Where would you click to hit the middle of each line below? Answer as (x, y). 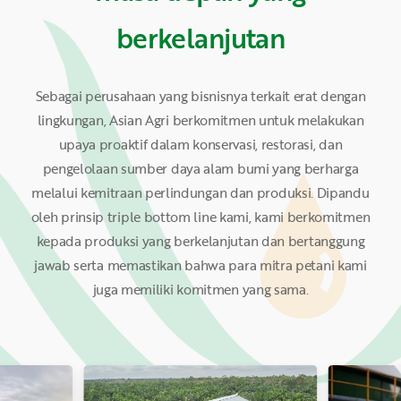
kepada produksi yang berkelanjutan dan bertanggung (200, 241)
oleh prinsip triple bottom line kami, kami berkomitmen (200, 217)
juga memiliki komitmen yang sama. (200, 290)
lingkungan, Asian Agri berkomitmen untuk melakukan (200, 120)
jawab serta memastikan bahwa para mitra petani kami (200, 265)
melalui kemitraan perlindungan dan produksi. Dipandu (200, 193)
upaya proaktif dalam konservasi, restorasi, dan (200, 145)
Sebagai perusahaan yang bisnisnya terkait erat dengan (200, 96)
